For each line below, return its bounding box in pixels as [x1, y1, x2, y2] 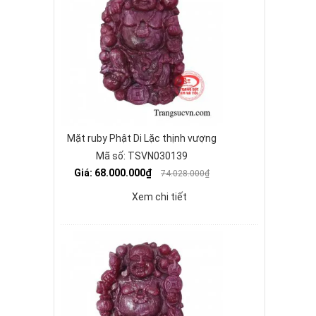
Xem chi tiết [132, 191, 187, 202]
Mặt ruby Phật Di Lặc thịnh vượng [67, 133, 217, 144]
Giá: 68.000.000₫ [74, 167, 154, 178]
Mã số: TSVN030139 [96, 150, 188, 162]
